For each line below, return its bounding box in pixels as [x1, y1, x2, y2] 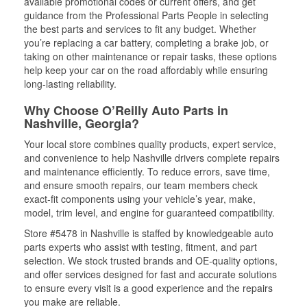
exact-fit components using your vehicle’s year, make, [24, 191, 256, 206]
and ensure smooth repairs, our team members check [24, 177, 258, 192]
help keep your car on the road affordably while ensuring [24, 62, 268, 77]
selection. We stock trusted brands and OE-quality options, [24, 253, 278, 267]
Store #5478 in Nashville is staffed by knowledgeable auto [24, 225, 273, 240]
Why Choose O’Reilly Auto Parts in [24, 101, 228, 119]
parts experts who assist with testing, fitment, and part [24, 239, 257, 254]
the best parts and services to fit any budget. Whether [24, 21, 256, 36]
